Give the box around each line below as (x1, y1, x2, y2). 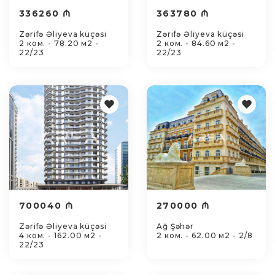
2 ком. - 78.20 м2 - (19, 39, 99, 48)
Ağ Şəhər (157, 222, 195, 231)
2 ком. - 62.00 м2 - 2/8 (157, 231, 253, 240)
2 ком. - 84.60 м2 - (157, 39, 236, 48)
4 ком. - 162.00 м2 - (19, 231, 102, 240)
